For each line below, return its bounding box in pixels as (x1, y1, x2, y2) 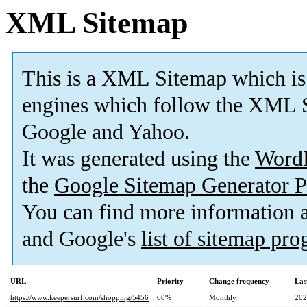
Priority (157, 277, 184, 286)
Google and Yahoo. (22, 120, 190, 145)
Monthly (209, 293, 236, 302)
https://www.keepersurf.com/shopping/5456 (10, 293, 149, 302)
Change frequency (209, 277, 269, 286)
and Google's (22, 227, 141, 251)
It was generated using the (22, 147, 255, 171)
